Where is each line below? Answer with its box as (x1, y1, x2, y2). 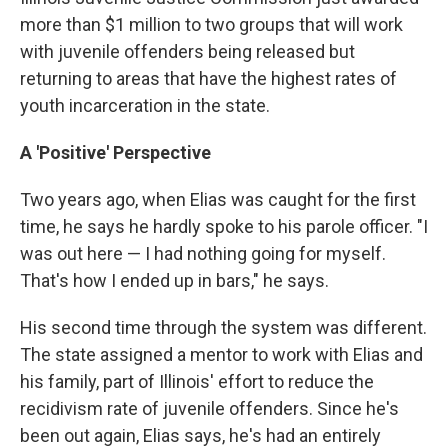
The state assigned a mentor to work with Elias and (20, 344, 423, 365)
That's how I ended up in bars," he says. (20, 270, 329, 291)
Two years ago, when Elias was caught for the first (20, 189, 416, 210)
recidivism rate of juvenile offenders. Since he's (20, 398, 399, 419)
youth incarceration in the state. (20, 95, 270, 116)
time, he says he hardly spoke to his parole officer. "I (20, 216, 428, 237)
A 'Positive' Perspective (20, 142, 211, 163)
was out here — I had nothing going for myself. (20, 243, 386, 264)
